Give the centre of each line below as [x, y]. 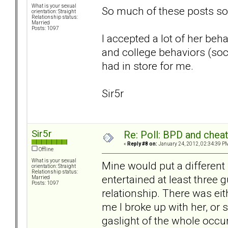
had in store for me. [148, 66]
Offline [46, 150]
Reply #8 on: [142, 144]
